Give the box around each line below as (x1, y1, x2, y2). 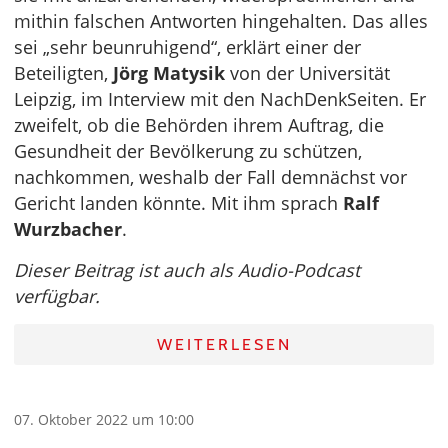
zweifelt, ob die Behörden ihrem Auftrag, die (14, 112, 384, 137)
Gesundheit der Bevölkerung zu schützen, (14, 138, 362, 163)
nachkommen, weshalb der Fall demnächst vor (14, 164, 407, 189)
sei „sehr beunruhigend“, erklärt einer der (14, 34, 361, 59)
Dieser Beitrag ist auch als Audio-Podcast (14, 257, 360, 282)
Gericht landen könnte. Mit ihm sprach (14, 190, 343, 215)
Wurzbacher (14, 216, 122, 241)
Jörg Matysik (113, 60, 225, 85)
